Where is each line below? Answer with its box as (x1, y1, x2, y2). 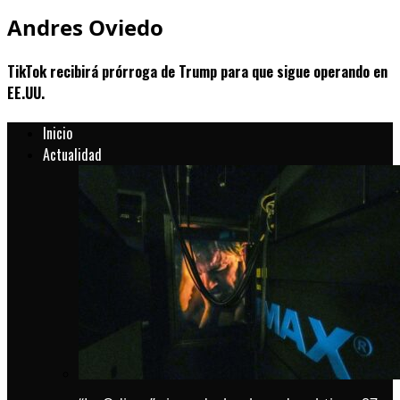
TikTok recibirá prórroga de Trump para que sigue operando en (7, 61, 387, 83)
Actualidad (43, 144, 102, 166)
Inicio (43, 122, 72, 145)
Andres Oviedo (7, 12, 163, 42)
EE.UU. (7, 82, 45, 104)
